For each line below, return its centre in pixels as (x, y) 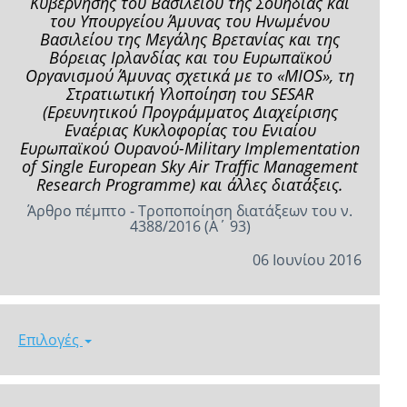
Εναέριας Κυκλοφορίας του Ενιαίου (190, 130)
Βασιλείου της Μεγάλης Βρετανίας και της (190, 39)
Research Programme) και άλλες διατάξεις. (190, 184)
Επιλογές (50, 340)
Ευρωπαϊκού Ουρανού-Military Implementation (190, 148)
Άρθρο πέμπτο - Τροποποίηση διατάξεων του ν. (190, 211)
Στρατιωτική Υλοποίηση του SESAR (190, 94)
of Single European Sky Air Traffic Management (190, 166)
